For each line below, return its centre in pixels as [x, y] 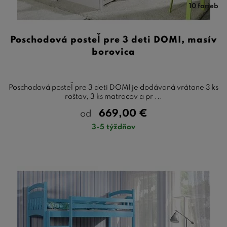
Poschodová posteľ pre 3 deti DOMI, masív [113, 40]
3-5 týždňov [113, 127]
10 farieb [204, 7]
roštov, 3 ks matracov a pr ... [113, 97]
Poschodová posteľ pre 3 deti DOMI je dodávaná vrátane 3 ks [113, 87]
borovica [113, 52]
